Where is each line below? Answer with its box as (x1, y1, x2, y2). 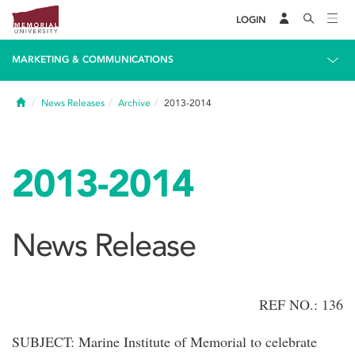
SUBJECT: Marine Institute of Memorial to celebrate (12, 332, 317, 351)
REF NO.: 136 (259, 295, 343, 314)
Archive (118, 97, 151, 109)
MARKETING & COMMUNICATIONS (12, 54, 174, 65)
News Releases (41, 97, 105, 109)
